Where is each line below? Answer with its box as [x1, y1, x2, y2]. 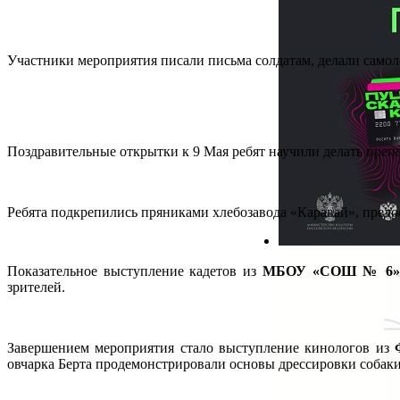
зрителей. [7, 279, 65, 296]
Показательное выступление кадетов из [7, 263, 262, 279]
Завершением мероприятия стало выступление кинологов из [7, 340, 396, 356]
